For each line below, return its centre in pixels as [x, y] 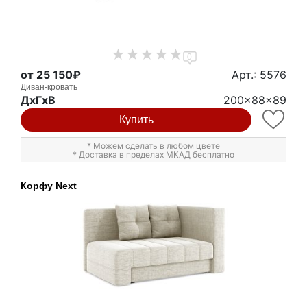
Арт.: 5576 [259, 74]
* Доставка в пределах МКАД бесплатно [153, 154]
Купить [136, 119]
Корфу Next [49, 185]
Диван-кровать [49, 87]
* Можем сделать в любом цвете [153, 145]
